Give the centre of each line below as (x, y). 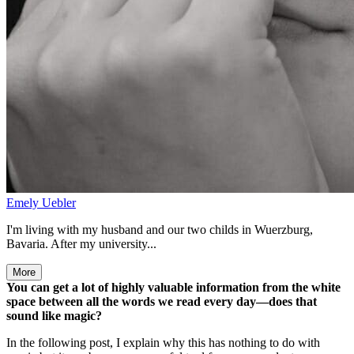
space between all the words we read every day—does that (162, 301)
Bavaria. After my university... (81, 243)
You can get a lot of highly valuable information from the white (173, 287)
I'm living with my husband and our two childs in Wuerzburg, (160, 229)
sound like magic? (54, 315)
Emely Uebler (41, 202)
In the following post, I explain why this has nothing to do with (163, 342)
